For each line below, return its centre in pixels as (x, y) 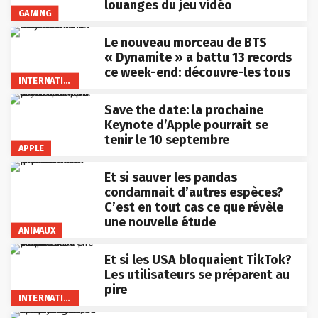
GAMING (35, 13)
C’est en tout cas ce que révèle (193, 208)
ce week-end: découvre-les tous (197, 73)
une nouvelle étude (160, 223)
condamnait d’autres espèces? (193, 193)
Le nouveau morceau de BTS (185, 43)
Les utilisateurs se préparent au (197, 275)
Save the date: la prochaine (183, 110)
